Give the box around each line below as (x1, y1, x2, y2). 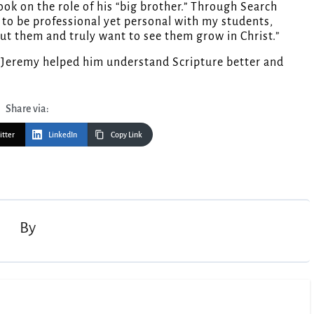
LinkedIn (48, 130, 77, 139)
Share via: (6, 102, 49, 114)
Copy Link (111, 130, 142, 139)
